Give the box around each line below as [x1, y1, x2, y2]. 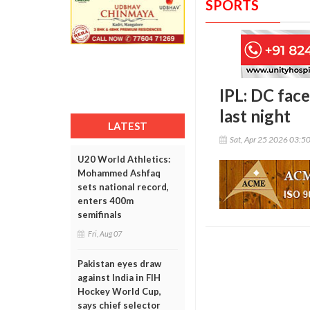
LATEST [108, 120, 147, 132]
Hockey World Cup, [77, 286, 161, 297]
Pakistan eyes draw [77, 258, 161, 269]
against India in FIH [77, 272, 161, 283]
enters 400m [77, 195, 134, 206]
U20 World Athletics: [77, 154, 170, 165]
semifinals [77, 209, 122, 220]
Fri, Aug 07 [88, 229, 122, 238]
